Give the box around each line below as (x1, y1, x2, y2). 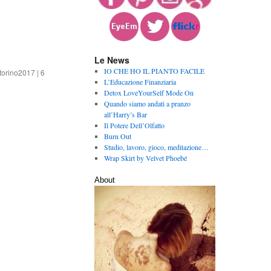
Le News (94, 54, 129, 66)
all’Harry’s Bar (103, 109, 147, 119)
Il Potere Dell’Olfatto (103, 120, 165, 130)
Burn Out (103, 131, 131, 141)
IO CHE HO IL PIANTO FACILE (103, 66, 204, 76)
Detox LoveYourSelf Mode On (103, 88, 194, 97)
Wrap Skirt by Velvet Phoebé (103, 153, 187, 163)
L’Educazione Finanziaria (103, 77, 176, 87)
